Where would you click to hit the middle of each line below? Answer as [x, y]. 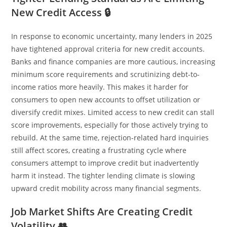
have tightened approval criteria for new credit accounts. [108, 49]
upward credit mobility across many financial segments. [106, 188]
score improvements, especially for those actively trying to [110, 125]
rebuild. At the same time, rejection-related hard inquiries [110, 137]
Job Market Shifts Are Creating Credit [102, 211]
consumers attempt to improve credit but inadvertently [105, 163]
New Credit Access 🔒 [61, 12]
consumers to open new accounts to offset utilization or [106, 99]
